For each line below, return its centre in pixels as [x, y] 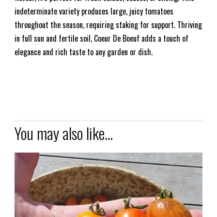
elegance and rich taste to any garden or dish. [84, 52]
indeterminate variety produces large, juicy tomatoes [94, 11]
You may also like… [64, 133]
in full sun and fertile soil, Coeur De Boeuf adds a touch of [101, 38]
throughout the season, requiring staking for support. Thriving [108, 24]
